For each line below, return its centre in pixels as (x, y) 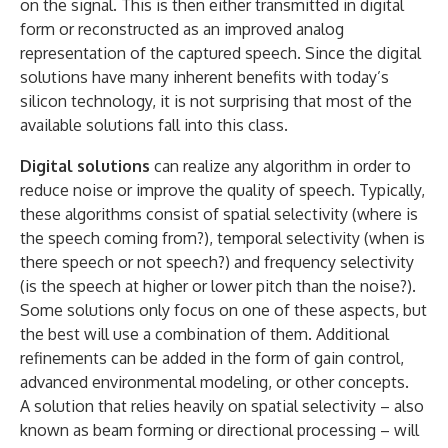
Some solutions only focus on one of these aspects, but (223, 310)
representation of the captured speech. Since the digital (220, 53)
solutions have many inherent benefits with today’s (204, 77)
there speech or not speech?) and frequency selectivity (217, 262)
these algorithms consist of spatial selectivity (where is (219, 214)
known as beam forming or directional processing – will (219, 430)
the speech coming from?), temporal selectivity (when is (222, 238)
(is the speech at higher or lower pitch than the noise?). (218, 286)
